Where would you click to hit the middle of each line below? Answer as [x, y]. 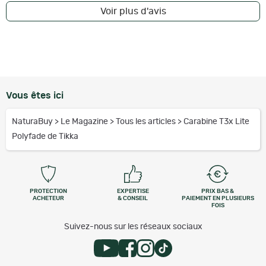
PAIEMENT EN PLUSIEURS [218, 199]
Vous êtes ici [35, 96]
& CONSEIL [133, 199]
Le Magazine [85, 122]
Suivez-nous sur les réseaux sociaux [133, 227]
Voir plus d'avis [133, 12]
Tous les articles [147, 122]
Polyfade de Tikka [45, 137]
